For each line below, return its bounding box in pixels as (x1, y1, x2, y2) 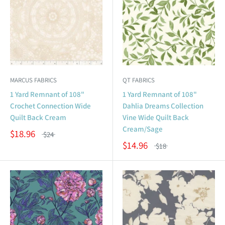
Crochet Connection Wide (10, 100, 91, 110)
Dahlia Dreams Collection (123, 100, 203, 110)
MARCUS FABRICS (10, 75, 57, 84)
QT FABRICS (123, 75, 155, 84)
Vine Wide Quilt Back (123, 112, 189, 122)
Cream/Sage (123, 124, 163, 134)
